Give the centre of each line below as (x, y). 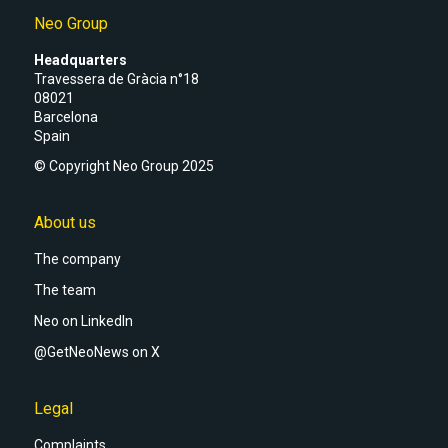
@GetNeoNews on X (96, 351)
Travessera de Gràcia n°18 (116, 78)
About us (64, 223)
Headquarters (80, 59)
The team (64, 290)
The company (77, 259)
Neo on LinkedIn (83, 320)
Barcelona (65, 116)
